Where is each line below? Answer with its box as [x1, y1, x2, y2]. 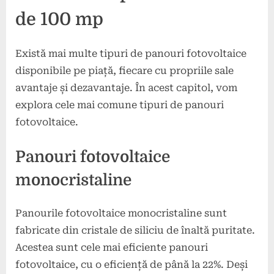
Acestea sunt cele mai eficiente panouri [15, 241, 208, 253]
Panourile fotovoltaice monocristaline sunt [15, 207, 227, 219]
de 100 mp [15, 9, 103, 30]
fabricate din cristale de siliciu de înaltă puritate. [15, 224, 255, 236]
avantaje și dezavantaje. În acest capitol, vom [15, 82, 237, 94]
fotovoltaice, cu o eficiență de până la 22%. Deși [15, 258, 248, 270]
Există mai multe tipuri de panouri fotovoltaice [15, 48, 246, 60]
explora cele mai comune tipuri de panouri [15, 99, 224, 111]
